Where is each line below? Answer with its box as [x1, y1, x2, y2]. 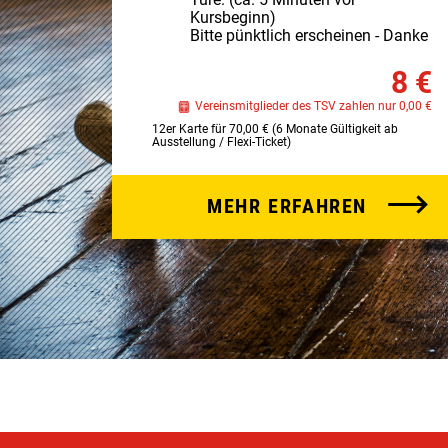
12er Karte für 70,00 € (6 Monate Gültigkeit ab [152, 122, 398, 136]
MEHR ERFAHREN [207, 194, 367, 218]
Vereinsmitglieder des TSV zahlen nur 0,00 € [195, 99, 432, 113]
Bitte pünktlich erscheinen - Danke [190, 26, 428, 45]
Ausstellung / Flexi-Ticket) [152, 135, 291, 149]
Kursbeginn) [190, 8, 276, 27]
